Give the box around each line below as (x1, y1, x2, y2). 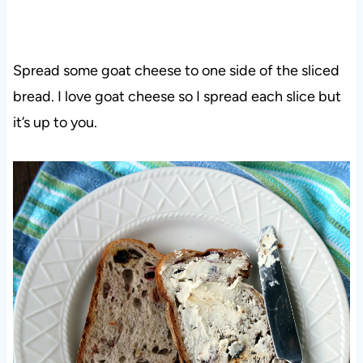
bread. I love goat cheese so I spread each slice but (12, 88, 341, 106)
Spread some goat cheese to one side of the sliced (12, 62, 340, 80)
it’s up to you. (12, 113, 97, 132)
